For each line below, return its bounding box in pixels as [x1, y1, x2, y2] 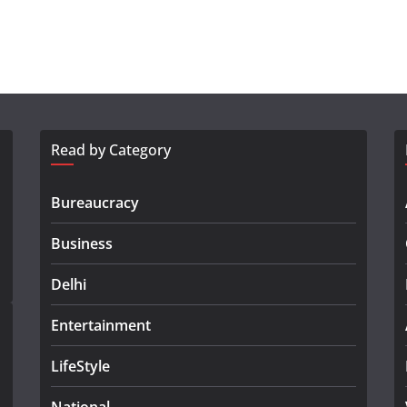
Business [51, 233, 113, 253]
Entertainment [51, 315, 151, 335]
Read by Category [51, 140, 171, 160]
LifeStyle [51, 356, 110, 376]
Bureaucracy [51, 193, 139, 213]
